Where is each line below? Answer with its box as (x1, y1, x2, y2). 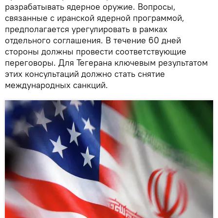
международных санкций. (5, 79, 108, 91)
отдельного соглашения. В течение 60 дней (5, 34, 181, 46)
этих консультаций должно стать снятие (5, 68, 165, 79)
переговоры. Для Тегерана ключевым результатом (5, 56, 208, 68)
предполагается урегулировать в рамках (5, 23, 167, 35)
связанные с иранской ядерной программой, (5, 12, 184, 23)
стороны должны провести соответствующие (5, 45, 186, 57)
